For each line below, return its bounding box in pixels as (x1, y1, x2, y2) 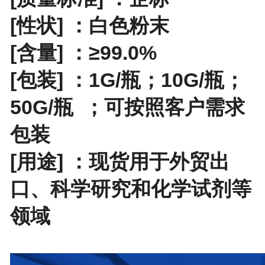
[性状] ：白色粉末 (9, 14, 169, 37)
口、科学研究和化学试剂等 (9, 177, 251, 200)
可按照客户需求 (104, 95, 245, 118)
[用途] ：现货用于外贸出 (9, 150, 230, 173)
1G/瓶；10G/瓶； (88, 68, 244, 91)
